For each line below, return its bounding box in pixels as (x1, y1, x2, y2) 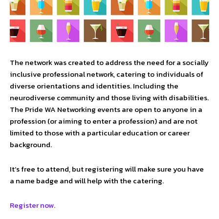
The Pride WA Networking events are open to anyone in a (10, 103, 202, 115)
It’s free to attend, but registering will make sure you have (10, 163, 204, 175)
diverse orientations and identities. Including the (10, 80, 178, 91)
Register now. (10, 199, 55, 211)
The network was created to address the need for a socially (10, 56, 209, 68)
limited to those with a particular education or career (10, 127, 190, 138)
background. (10, 138, 52, 150)
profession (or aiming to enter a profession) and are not (10, 115, 197, 127)
